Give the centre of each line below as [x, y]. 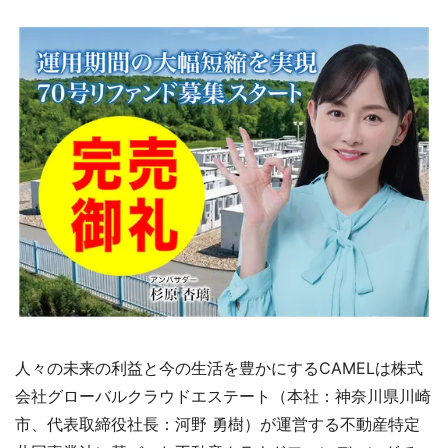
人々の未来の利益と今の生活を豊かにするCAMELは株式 [219, 367]
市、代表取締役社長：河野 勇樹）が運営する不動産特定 [217, 423]
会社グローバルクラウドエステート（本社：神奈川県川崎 [223, 395]
